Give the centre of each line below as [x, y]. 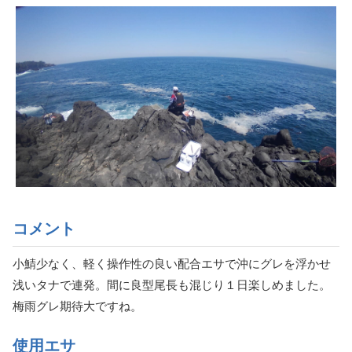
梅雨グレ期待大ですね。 [77, 306]
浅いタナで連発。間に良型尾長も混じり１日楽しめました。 [172, 284]
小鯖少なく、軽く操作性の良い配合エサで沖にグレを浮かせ [172, 263]
